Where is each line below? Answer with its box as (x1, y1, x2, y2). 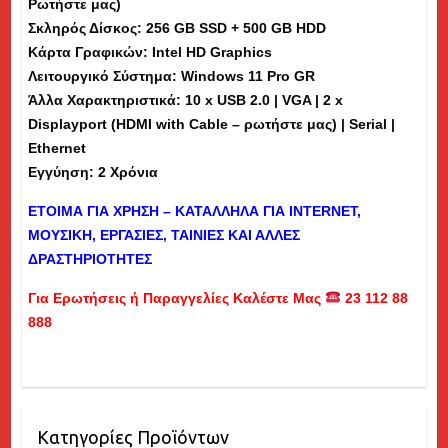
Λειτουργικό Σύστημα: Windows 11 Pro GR (27, 67, 315, 84)
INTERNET (288, 202, 357, 219)
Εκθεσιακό (26, 2, 92, 19)
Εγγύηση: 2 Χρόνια (27, 163, 158, 180)
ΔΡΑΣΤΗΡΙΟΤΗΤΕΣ (27, 250, 152, 267)
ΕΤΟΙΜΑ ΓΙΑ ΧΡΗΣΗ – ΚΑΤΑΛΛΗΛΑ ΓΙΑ (27, 202, 289, 219)
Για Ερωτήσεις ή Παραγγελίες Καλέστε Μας (27, 289, 325, 306)
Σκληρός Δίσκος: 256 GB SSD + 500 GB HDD (27, 19, 326, 36)
